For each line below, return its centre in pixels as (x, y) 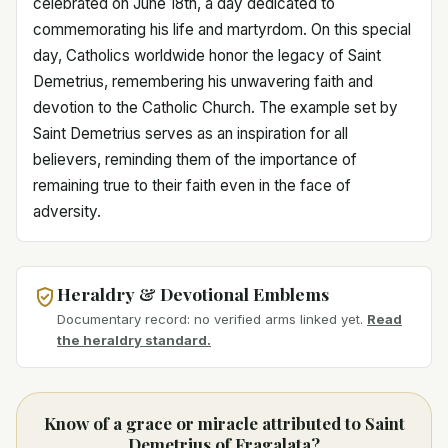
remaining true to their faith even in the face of (192, 185)
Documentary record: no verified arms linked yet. (210, 319)
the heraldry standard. (134, 340)
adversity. (67, 211)
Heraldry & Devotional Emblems (193, 293)
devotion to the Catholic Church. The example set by (215, 107)
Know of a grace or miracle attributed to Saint (224, 423)
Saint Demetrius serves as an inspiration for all (190, 133)
